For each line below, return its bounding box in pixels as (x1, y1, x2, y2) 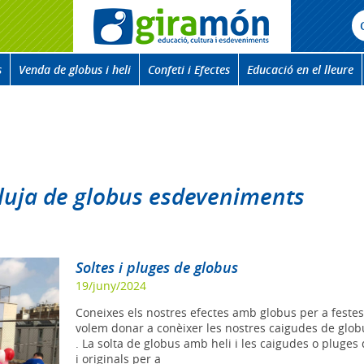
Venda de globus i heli (19, 62, 131, 77)
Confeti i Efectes (148, 62, 230, 77)
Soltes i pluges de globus (75, 258, 238, 277)
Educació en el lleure (247, 62, 353, 77)
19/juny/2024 (75, 278, 146, 293)
